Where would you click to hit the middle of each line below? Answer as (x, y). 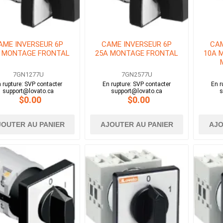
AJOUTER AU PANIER (137, 125)
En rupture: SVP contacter (137, 84)
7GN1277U (28, 75)
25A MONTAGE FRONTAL (137, 54)
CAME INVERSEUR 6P (137, 45)
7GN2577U (137, 75)
